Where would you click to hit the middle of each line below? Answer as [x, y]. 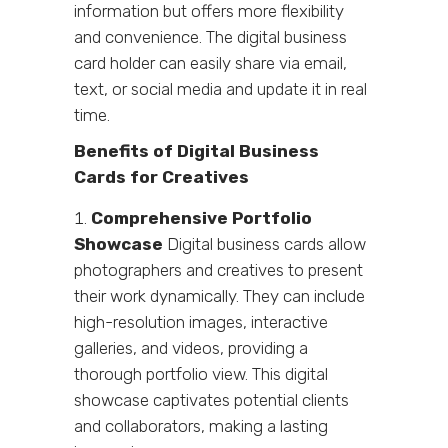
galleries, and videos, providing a [191, 347]
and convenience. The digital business [210, 36]
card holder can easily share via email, [210, 62]
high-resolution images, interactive [201, 321]
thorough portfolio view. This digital [201, 373]
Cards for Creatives [161, 176]
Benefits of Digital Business [196, 150]
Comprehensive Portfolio [201, 217]
